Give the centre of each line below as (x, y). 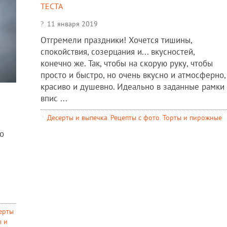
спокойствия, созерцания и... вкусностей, (117, 52)
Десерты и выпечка (77, 118)
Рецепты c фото (135, 118)
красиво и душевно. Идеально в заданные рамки (132, 87)
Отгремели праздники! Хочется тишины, (116, 40)
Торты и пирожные (192, 118)
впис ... (54, 99)
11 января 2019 (72, 24)
